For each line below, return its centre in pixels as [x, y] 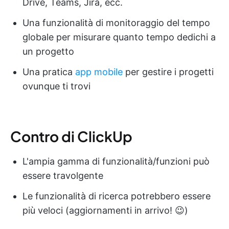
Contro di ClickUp [71, 136]
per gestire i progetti [168, 72]
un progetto [48, 51]
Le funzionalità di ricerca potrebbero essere [117, 196]
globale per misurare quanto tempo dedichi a [119, 37]
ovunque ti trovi [56, 86]
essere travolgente [63, 175]
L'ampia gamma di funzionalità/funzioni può [116, 161]
